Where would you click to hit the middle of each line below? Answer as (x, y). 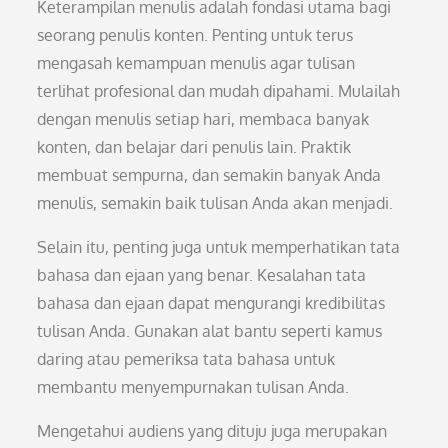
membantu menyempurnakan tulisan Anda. (193, 387)
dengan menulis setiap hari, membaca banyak (203, 119)
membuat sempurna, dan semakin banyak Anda (209, 175)
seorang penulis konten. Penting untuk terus (195, 35)
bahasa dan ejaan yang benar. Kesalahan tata (202, 275)
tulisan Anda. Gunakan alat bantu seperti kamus (210, 331)
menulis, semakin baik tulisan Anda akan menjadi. (215, 203)
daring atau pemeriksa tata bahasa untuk (186, 359)
